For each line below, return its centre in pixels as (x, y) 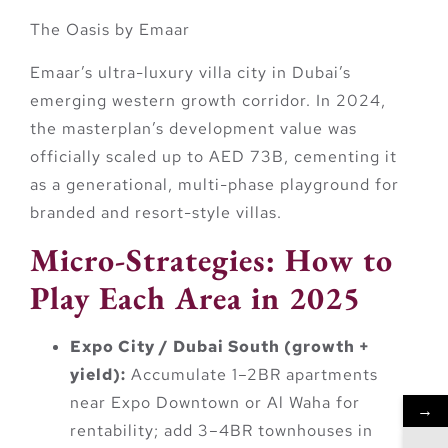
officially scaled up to (119, 156)
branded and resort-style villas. (156, 212)
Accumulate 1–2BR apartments (252, 375)
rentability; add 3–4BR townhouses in (221, 431)
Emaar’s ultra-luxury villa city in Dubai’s (190, 72)
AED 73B (246, 156)
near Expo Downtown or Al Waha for (215, 403)
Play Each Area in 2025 (195, 298)
